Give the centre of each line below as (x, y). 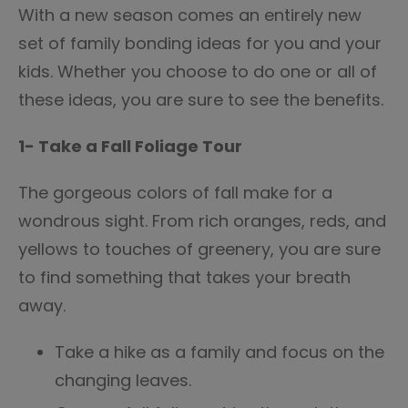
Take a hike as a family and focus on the (219, 352)
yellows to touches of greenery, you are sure (199, 249)
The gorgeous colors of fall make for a (175, 193)
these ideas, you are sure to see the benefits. (203, 100)
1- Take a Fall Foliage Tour (130, 146)
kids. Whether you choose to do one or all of (198, 71)
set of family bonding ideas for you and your (200, 43)
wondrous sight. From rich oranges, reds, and (202, 221)
